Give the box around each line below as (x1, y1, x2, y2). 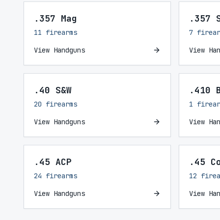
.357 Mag (34, 13, 77, 24)
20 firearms (34, 100, 77, 109)
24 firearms (34, 171, 77, 180)
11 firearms (34, 28, 77, 37)
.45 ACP (34, 156, 72, 167)
